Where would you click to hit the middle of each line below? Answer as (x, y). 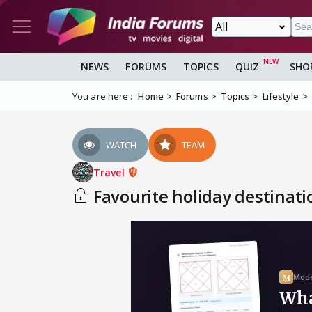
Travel (110, 172)
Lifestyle (281, 96)
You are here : (103, 96)
